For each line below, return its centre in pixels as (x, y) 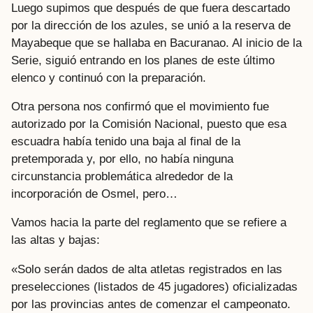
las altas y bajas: (56, 240)
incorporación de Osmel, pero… (94, 194)
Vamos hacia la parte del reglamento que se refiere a (149, 223)
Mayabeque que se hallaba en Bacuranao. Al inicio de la (156, 43)
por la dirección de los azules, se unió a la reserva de (151, 25)
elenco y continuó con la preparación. (109, 78)
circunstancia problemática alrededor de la (122, 177)
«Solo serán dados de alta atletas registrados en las (147, 269)
